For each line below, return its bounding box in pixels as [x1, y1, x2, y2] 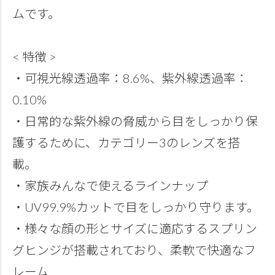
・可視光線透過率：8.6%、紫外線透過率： [12, 71, 248, 86]
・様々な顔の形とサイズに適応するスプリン [12, 221, 257, 236]
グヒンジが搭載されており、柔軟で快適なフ [12, 242, 256, 258]
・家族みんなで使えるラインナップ [12, 178, 208, 193]
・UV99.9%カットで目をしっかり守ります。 [12, 199, 259, 215]
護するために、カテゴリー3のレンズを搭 [12, 135, 240, 150]
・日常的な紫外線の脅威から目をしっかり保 [12, 114, 258, 129]
